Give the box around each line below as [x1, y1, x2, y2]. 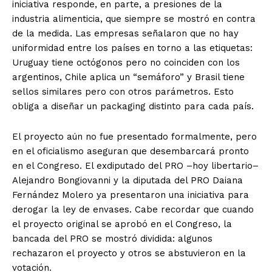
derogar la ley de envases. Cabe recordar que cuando [12, 203, 254, 215]
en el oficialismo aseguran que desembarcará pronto [12, 145, 249, 157]
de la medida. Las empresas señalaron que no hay [12, 27, 239, 39]
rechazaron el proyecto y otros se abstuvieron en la [12, 247, 246, 259]
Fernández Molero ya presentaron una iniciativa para [12, 189, 249, 200]
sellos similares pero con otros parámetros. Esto [12, 86, 234, 97]
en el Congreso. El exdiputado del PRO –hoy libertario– [12, 160, 259, 171]
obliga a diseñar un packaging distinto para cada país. [12, 100, 254, 112]
